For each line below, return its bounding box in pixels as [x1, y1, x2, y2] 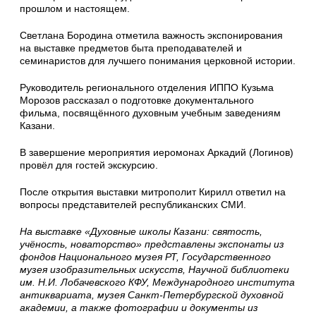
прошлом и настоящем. [20, 2, 130, 14]
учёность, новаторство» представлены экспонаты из [20, 238, 284, 250]
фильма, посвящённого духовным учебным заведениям [20, 107, 281, 119]
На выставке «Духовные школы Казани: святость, [20, 225, 262, 237]
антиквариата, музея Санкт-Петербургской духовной [20, 288, 284, 300]
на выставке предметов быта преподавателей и [20, 42, 242, 54]
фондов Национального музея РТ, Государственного [20, 250, 271, 262]
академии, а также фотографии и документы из [20, 301, 258, 313]
